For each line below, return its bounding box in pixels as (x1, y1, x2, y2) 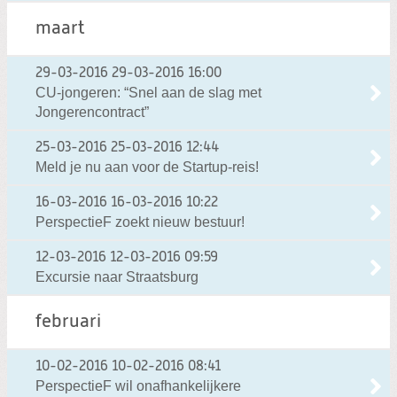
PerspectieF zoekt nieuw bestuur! (35, 214, 245, 230)
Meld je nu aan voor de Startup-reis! (35, 160, 259, 175)
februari (35, 313, 101, 332)
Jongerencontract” (35, 105, 149, 121)
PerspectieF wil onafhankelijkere (35, 378, 241, 394)
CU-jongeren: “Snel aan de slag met (35, 85, 261, 101)
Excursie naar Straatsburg (35, 269, 198, 285)
